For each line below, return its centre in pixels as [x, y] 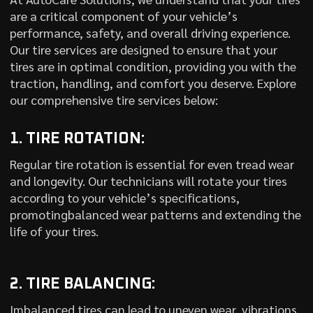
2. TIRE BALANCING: [82, 284]
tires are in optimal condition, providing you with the [153, 66]
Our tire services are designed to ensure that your [143, 49]
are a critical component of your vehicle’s [123, 16]
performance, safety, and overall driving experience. [150, 32]
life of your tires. [54, 231]
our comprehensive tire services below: [114, 100]
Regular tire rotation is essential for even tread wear [152, 164]
